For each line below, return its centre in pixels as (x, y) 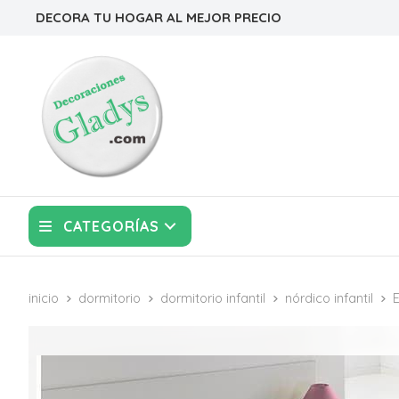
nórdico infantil (329, 298)
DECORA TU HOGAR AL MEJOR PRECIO (159, 17)
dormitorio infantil (213, 298)
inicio (44, 298)
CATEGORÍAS (111, 226)
